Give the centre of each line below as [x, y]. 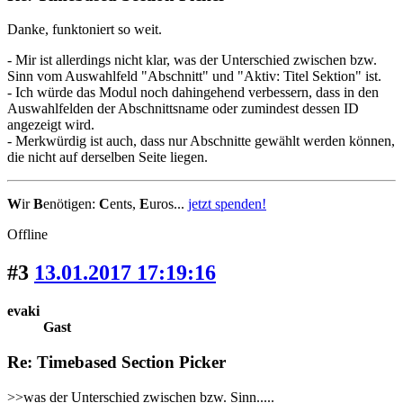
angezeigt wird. [51, 125]
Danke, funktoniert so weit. [86, 30]
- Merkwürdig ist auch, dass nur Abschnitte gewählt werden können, [201, 141]
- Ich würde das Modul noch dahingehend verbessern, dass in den [193, 93]
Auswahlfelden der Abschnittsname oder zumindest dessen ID [183, 109]
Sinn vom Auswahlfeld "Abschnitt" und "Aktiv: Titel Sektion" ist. [194, 76]
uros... [169, 204]
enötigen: [71, 204]
